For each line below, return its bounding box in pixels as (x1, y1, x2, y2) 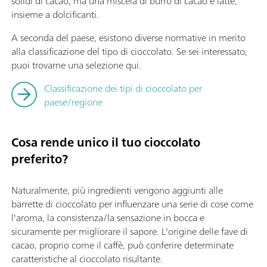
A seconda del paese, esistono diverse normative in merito (11, 29, 246, 46)
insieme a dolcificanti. (11, 5, 99, 23)
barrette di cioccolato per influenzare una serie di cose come (11, 195, 253, 212)
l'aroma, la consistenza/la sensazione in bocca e (11, 209, 204, 226)
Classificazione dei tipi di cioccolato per (44, 79, 202, 97)
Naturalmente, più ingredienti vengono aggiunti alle (11, 181, 223, 198)
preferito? (11, 148, 68, 170)
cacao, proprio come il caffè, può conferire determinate (11, 236, 234, 253)
